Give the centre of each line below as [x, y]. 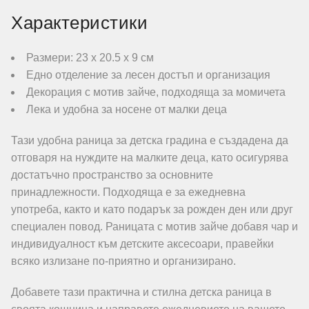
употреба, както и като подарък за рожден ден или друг [152, 209]
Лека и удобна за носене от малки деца [127, 109]
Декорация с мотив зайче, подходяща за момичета [156, 92]
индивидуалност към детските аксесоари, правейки [142, 244]
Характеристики [79, 23]
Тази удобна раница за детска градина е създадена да [150, 140]
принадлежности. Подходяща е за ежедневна [128, 192]
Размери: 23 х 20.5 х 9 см [90, 58]
